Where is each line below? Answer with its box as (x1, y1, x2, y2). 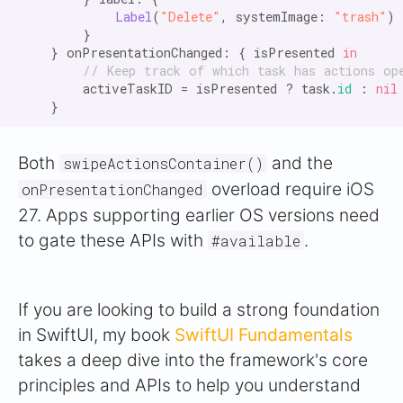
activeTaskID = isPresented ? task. (18, 80, 337, 98)
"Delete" (160, 8, 220, 26)
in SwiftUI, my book (18, 324, 175, 346)
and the (267, 152, 333, 175)
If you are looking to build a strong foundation (18, 299, 380, 321)
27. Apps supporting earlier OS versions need (18, 204, 380, 227)
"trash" (334, 8, 387, 26)
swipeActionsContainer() (63, 154, 264, 174)
